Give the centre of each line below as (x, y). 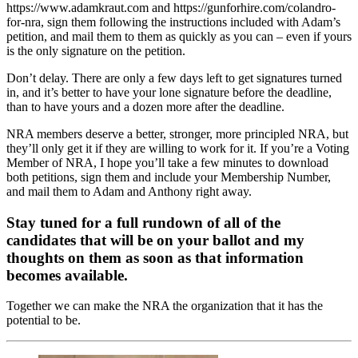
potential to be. (44, 320)
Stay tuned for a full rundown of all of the (143, 222)
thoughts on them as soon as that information (155, 257)
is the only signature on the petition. (96, 50)
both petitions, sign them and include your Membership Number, (169, 177)
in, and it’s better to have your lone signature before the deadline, (169, 92)
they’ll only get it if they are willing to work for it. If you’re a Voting (178, 148)
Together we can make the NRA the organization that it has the (165, 306)
